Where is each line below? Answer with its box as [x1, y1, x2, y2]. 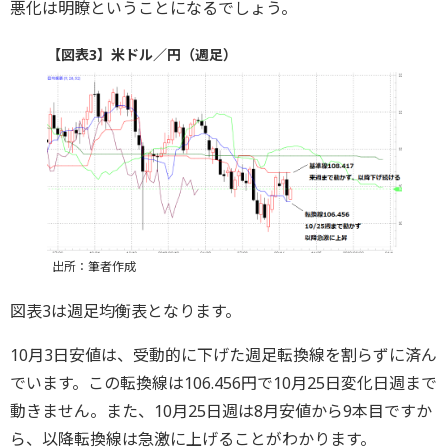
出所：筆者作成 [51, 258, 136, 276]
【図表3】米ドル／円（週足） [46, 44, 237, 64]
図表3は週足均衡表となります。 [10, 300, 241, 323]
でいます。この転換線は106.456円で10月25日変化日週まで [10, 372, 437, 395]
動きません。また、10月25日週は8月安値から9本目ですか [10, 400, 432, 423]
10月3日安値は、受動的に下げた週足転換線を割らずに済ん [10, 344, 437, 367]
